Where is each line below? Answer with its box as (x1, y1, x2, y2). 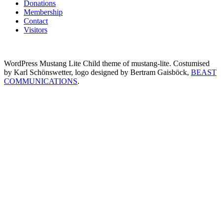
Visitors (24, 25, 47, 34)
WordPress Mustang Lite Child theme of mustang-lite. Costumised (4, 59, 210, 68)
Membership (24, 7, 63, 16)
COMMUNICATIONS (4, 76, 77, 85)
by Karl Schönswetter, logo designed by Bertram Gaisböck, (4, 68, 191, 76)
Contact (24, 16, 48, 25)
